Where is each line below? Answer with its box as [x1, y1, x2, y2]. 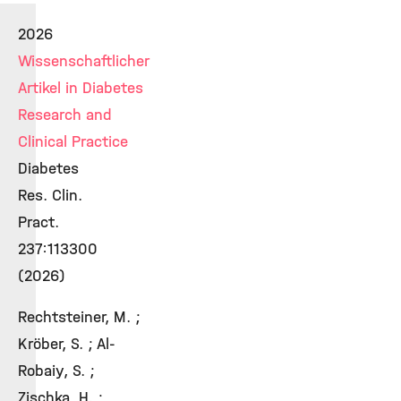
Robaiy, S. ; [18, 361, 95, 380]
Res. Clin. [18, 185, 82, 205]
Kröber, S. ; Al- [18, 334, 115, 354]
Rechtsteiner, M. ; [18, 307, 141, 327]
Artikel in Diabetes [18, 78, 143, 98]
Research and [18, 105, 112, 124]
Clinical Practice [18, 132, 128, 151]
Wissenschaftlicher [18, 51, 149, 71]
